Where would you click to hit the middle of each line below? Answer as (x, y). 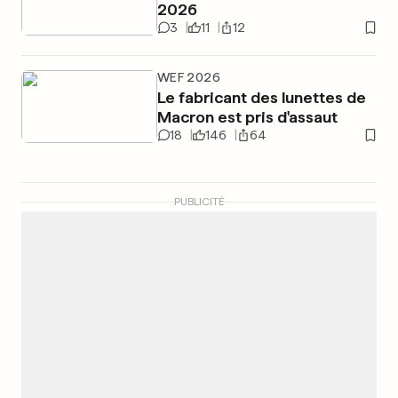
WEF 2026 (188, 77)
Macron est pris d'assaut (247, 117)
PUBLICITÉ (199, 202)
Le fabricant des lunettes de (261, 97)
